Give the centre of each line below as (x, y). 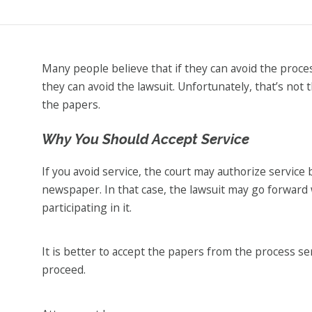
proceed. (63, 270)
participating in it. (86, 207)
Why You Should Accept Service (145, 140)
